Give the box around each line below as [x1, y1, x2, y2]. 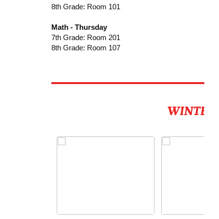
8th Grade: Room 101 [51, 2, 120, 11]
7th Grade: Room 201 [51, 33, 120, 42]
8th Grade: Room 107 [51, 43, 120, 52]
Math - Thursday [51, 22, 107, 31]
